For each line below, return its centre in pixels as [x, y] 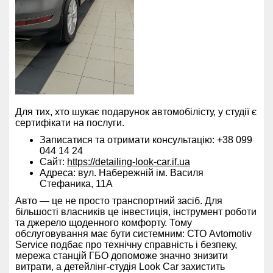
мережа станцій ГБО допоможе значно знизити [122, 256]
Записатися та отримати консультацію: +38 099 [146, 140]
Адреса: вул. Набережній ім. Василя [122, 173]
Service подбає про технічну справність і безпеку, [126, 245]
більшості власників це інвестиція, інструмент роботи [136, 212]
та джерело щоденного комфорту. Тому [104, 223]
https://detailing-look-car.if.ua [129, 162]
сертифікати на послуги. [70, 123]
